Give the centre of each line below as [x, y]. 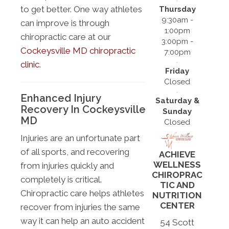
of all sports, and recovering [75, 152]
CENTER [177, 206]
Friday [177, 71]
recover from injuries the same [80, 207]
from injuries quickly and [67, 166]
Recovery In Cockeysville [83, 110]
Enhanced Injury [61, 98]
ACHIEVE [177, 155]
